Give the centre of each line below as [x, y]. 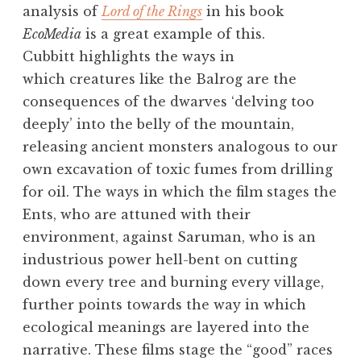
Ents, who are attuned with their [137, 215]
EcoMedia [52, 34]
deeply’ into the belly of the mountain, [158, 124]
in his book [243, 12]
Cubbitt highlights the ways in [129, 57]
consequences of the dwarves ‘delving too [168, 102]
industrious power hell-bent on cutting [160, 260]
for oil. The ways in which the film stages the [180, 192]
